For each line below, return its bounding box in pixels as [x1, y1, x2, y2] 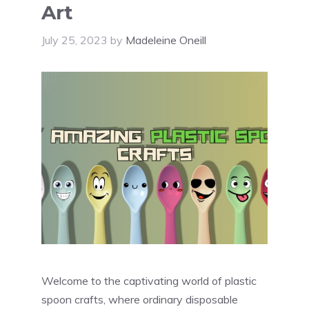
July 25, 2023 [41, 33, 108, 48]
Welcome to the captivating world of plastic [41, 274, 257, 288]
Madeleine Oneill [126, 33, 206, 48]
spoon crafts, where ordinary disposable [41, 292, 238, 307]
